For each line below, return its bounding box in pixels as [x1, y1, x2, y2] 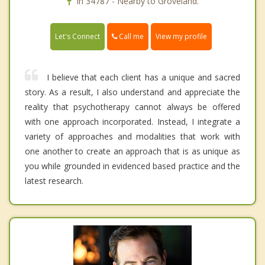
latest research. [25, 175, 83, 187]
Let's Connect [55, 31, 100, 42]
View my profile [156, 31, 207, 42]
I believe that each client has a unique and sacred [47, 72, 240, 83]
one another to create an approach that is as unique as [25, 146, 240, 157]
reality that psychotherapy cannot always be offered [25, 101, 240, 113]
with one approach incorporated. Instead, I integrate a [25, 116, 240, 128]
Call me [117, 31, 144, 41]
